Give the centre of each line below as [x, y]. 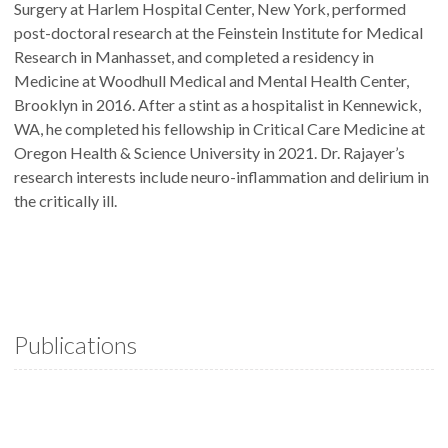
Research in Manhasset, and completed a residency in [194, 56]
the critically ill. [67, 200]
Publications [75, 344]
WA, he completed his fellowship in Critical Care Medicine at [219, 128]
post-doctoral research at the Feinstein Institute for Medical [218, 32]
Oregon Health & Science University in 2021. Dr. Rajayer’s [209, 152]
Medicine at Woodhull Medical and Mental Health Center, [211, 80]
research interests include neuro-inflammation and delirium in [221, 176]
